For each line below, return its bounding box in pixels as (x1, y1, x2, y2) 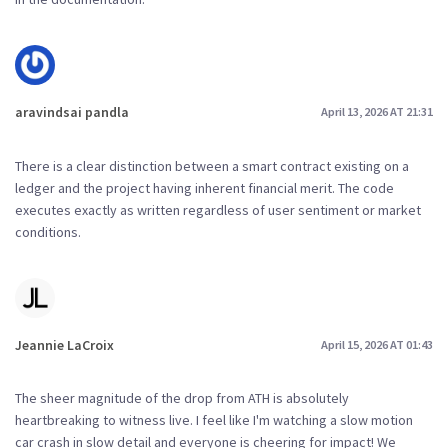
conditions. (15, 222, 81, 241)
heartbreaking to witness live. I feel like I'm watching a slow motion (15, 411, 413, 430)
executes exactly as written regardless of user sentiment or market (15, 200, 421, 219)
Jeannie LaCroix (15, 335, 114, 354)
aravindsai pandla (15, 102, 129, 121)
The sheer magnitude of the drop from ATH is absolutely (15, 389, 349, 408)
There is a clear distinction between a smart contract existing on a (15, 156, 409, 175)
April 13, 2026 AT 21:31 (321, 104, 433, 120)
